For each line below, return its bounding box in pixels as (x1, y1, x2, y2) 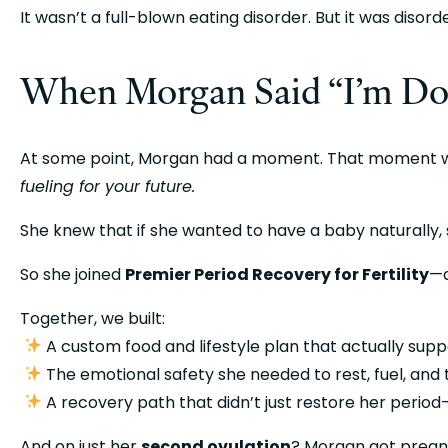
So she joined (20, 262, 125, 286)
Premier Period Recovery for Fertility (125, 262, 429, 286)
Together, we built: (20, 306, 165, 330)
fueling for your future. (20, 174, 195, 198)
